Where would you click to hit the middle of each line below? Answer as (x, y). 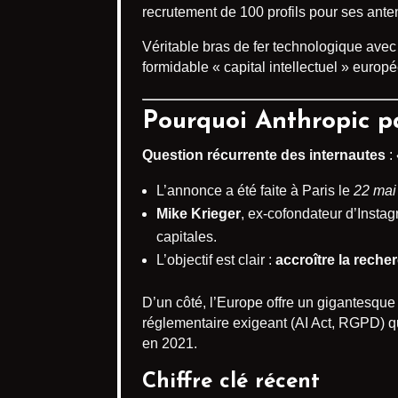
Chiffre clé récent (231, 382)
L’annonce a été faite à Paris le (255, 191)
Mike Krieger (199, 214)
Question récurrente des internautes (264, 155)
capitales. (187, 237)
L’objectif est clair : (216, 260)
